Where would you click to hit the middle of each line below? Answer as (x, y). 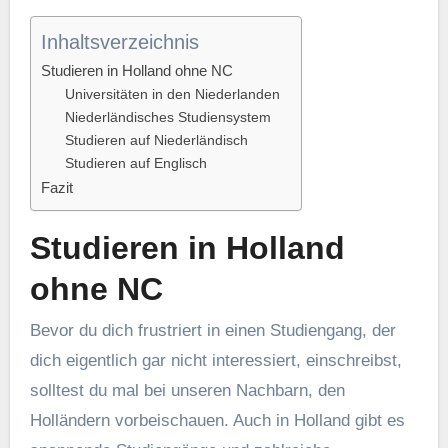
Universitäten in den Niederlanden (172, 94)
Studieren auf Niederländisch (156, 140)
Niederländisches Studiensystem (167, 117)
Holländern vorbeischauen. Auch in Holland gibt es (217, 421)
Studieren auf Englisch (135, 163)
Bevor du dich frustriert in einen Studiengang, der (212, 331)
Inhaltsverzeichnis (119, 41)
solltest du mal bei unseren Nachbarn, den (187, 391)
